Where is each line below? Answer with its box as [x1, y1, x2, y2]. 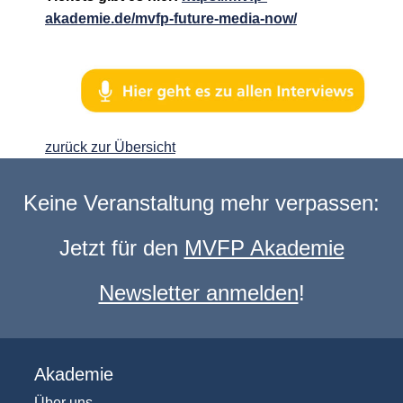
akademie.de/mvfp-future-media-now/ [45, 11, 297, 27]
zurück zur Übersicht [45, 139, 175, 156]
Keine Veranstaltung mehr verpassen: [23, 191, 380, 216]
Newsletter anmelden [98, 281, 299, 306]
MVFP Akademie [184, 236, 345, 261]
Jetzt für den [58, 236, 184, 261]
